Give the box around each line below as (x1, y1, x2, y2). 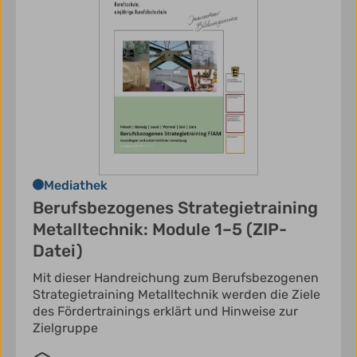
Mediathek (44, 177, 108, 193)
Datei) (33, 240, 83, 261)
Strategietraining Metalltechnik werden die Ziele (33, 286, 320, 302)
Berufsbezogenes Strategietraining (33, 197, 318, 218)
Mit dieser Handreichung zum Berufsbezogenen (33, 269, 319, 285)
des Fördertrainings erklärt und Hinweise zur (33, 303, 298, 319)
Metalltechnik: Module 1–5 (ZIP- (33, 218, 287, 239)
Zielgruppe (33, 320, 98, 335)
